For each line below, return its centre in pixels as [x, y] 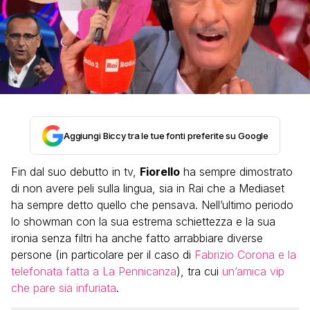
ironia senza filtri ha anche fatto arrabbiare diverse [137, 238]
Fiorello [160, 172]
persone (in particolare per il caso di [103, 255]
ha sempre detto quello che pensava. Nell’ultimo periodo [152, 205]
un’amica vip [253, 271]
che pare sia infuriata [64, 288]
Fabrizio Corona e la [245, 255]
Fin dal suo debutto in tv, [75, 172]
